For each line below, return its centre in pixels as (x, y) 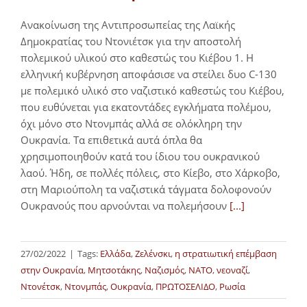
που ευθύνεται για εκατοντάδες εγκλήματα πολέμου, (146, 107)
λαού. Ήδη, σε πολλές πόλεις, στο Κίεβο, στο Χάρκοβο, (150, 173)
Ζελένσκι (153, 254)
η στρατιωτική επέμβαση (226, 254)
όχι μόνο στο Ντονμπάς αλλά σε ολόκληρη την (131, 124)
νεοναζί (232, 270)
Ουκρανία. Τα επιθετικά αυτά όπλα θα (111, 140)
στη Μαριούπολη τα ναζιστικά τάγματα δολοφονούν (146, 189)
